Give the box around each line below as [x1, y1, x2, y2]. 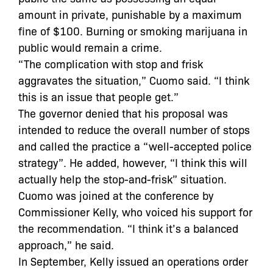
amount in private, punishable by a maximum [18, 6, 242, 21]
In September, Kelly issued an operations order [18, 253, 248, 268]
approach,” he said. [18, 236, 114, 252]
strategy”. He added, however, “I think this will [18, 154, 247, 169]
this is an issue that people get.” [18, 88, 179, 104]
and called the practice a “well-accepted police [18, 138, 252, 153]
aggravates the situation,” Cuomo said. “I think [18, 72, 249, 87]
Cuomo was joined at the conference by [18, 187, 213, 202]
